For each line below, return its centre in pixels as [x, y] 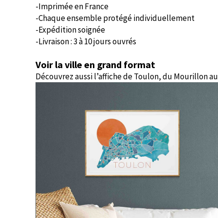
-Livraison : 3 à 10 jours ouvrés [86, 41]
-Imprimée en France [72, 6]
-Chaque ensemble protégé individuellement [115, 18]
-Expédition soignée [70, 30]
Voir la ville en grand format [95, 64]
